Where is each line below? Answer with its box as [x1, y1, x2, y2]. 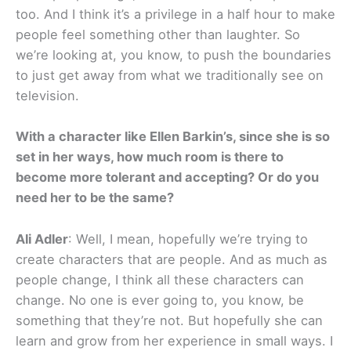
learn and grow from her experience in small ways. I [16, 332, 333, 349]
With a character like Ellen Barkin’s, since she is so [16, 128, 330, 145]
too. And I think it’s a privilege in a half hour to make [16, 6, 335, 23]
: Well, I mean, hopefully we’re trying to [68, 230, 308, 247]
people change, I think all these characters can [16, 271, 304, 288]
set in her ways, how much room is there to [16, 149, 284, 165]
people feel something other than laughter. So [16, 27, 300, 43]
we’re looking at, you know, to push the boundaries [16, 47, 331, 63]
